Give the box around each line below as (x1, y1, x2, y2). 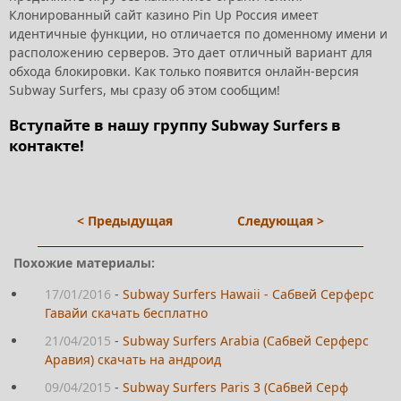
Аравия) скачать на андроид (45, 350, 221, 368)
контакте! (9, 135, 84, 156)
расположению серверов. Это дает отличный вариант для (9, 44, 372, 62)
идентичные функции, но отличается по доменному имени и (9, 25, 388, 43)
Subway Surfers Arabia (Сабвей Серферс (123, 331, 369, 349)
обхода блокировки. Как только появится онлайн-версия (9, 63, 359, 81)
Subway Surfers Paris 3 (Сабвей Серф (123, 378, 348, 396)
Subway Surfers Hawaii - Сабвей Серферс (123, 285, 374, 303)
